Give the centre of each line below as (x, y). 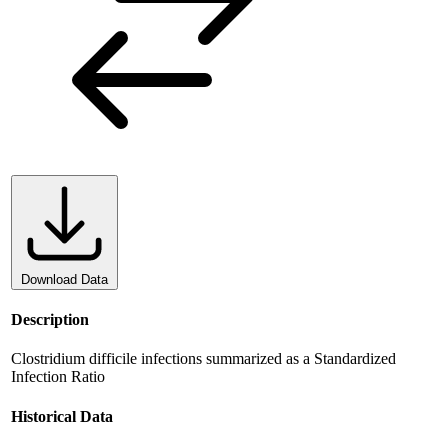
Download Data (64, 279)
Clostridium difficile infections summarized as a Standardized (203, 359)
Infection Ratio (58, 377)
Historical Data (62, 416)
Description (50, 320)
